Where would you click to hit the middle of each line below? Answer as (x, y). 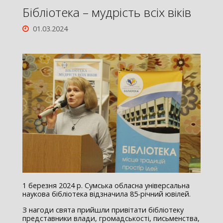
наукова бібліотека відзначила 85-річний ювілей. (106, 194)
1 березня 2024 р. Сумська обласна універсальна (106, 186)
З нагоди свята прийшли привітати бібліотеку (103, 210)
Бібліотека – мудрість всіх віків (107, 12)
